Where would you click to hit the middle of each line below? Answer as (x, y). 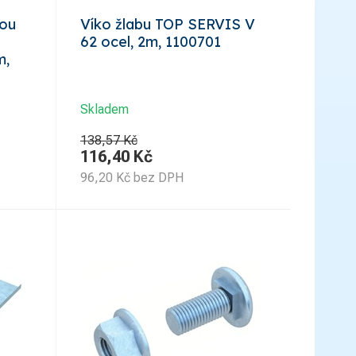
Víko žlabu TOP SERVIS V (168, 24)
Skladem (104, 109)
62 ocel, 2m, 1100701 (151, 41)
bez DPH (159, 177)
